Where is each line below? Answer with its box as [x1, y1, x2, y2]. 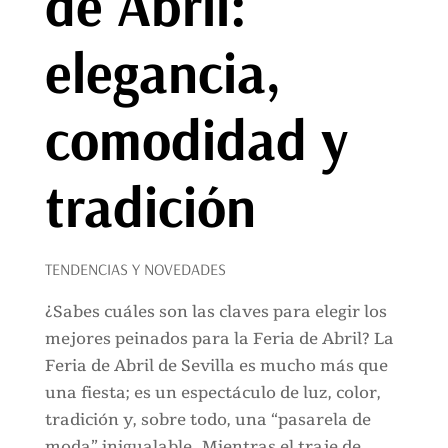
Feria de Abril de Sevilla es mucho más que [44, 354, 388, 377]
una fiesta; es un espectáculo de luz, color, [44, 381, 381, 404]
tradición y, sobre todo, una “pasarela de [44, 408, 371, 431]
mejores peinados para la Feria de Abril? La [44, 327, 394, 350]
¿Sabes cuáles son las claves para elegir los [44, 300, 387, 323]
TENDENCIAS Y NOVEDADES [44, 258, 226, 279]
